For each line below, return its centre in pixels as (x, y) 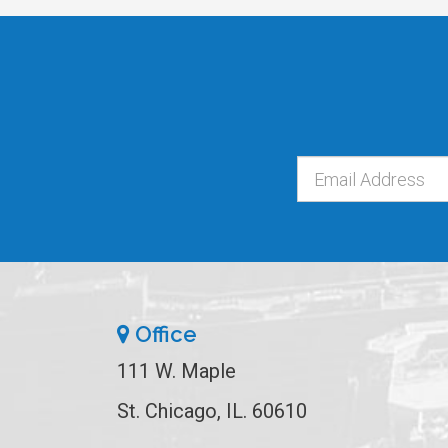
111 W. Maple (176, 371)
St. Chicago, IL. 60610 (212, 411)
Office (163, 334)
